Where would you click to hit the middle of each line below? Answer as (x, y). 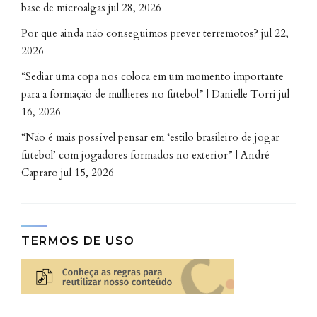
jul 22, (275, 33)
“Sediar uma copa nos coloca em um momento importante (152, 76)
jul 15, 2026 (87, 172)
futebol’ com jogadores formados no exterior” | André (145, 155)
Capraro (40, 172)
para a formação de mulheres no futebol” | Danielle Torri (149, 94)
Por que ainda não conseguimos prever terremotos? (140, 33)
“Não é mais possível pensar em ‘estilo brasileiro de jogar (150, 137)
